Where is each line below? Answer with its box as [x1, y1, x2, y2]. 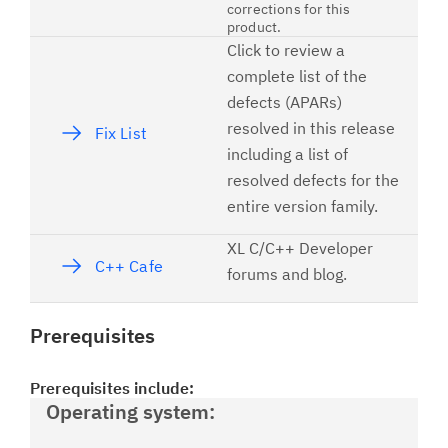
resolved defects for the [227, 170, 399, 190]
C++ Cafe [94, 256, 163, 276]
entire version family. [227, 196, 378, 216]
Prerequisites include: [30, 378, 195, 398]
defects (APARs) [227, 92, 342, 112]
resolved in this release [227, 118, 395, 138]
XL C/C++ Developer [227, 238, 373, 258]
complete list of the [227, 66, 367, 86]
